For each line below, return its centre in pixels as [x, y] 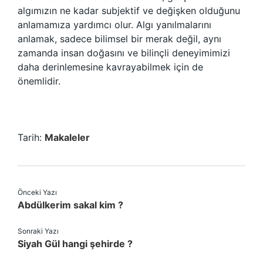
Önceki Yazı [37, 192]
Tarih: [31, 137]
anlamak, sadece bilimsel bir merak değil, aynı [119, 39]
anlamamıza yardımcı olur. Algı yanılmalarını [114, 25]
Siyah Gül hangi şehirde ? [75, 244]
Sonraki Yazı [38, 231]
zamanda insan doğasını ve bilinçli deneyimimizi [124, 53]
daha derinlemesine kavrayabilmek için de [110, 67]
